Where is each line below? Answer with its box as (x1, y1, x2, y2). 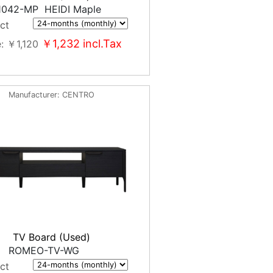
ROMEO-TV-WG (8, 244, 85, 257)
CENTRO (62, 90, 95, 99)
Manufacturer (9, 90, 58, 99)
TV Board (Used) (13, 231, 91, 243)
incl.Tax (79, 37, 122, 50)
